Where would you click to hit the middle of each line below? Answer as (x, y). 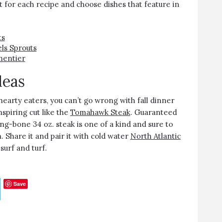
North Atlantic (155, 136)
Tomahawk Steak (100, 112)
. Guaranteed (153, 112)
